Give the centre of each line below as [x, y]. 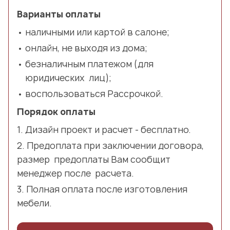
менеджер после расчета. [75, 173]
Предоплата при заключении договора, [115, 145]
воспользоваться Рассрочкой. [94, 93]
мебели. [34, 203]
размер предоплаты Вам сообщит [94, 159]
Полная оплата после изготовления [107, 189]
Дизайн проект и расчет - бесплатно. [108, 129]
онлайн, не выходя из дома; [86, 48]
